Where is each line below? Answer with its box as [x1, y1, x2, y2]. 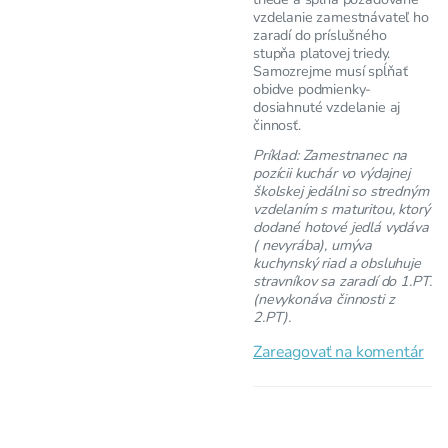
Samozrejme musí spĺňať [253, 61, 408, 82]
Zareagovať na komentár [253, 341, 424, 364]
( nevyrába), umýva [253, 235, 373, 256]
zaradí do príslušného [253, 25, 387, 46]
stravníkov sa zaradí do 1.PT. [253, 271, 432, 292]
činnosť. [253, 115, 301, 136]
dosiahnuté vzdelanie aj [253, 97, 401, 118]
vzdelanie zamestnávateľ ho [253, 7, 429, 28]
